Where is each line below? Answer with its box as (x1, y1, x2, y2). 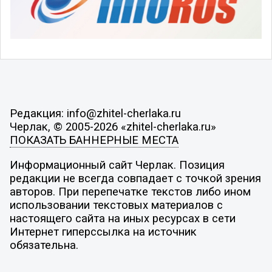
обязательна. (9, 239, 78, 253)
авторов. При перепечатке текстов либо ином (9, 185, 251, 199)
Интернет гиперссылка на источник (9, 225, 197, 239)
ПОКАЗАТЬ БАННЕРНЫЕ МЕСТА (9, 133, 178, 147)
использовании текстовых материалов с (9, 199, 223, 212)
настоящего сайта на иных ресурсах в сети (9, 212, 236, 226)
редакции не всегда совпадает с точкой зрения (9, 172, 261, 186)
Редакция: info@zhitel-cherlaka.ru (9, 106, 181, 120)
